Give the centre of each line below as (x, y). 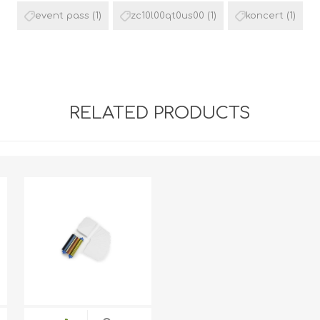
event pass (62, 16)
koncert (265, 16)
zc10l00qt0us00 (167, 16)
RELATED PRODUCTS (160, 114)
